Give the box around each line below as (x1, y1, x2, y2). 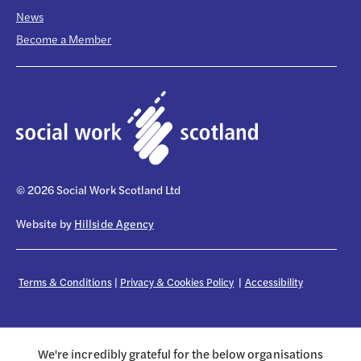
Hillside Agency (74, 214, 154, 231)
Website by (16, 214, 75, 231)
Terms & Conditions (19, 273, 112, 289)
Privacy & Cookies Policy (119, 273, 234, 289)
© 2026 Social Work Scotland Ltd (16, 180, 180, 197)
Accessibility (244, 273, 303, 289)
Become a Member (16, 30, 112, 47)
